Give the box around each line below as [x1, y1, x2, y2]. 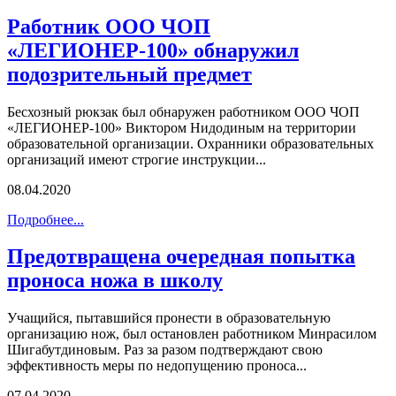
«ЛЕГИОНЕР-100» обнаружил [7, 38, 299, 62]
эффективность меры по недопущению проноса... [7, 358, 307, 374]
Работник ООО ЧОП [7, 14, 210, 38]
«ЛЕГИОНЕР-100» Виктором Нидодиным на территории [7, 119, 356, 135]
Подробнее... [7, 211, 84, 227]
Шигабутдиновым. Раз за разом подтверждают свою [7, 342, 323, 358]
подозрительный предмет [7, 62, 252, 86]
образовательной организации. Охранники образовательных [7, 135, 374, 151]
